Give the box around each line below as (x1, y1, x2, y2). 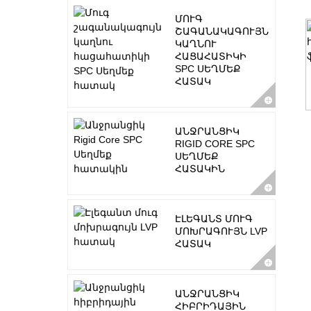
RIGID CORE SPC (174, 137, 255, 149)
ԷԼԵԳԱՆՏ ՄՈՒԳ (174, 212, 253, 224)
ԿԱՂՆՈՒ (174, 37, 217, 49)
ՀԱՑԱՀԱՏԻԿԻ (174, 50, 246, 62)
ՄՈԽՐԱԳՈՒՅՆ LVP (174, 225, 267, 237)
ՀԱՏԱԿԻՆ (174, 162, 225, 174)
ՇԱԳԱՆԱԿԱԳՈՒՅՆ (174, 25, 269, 37)
